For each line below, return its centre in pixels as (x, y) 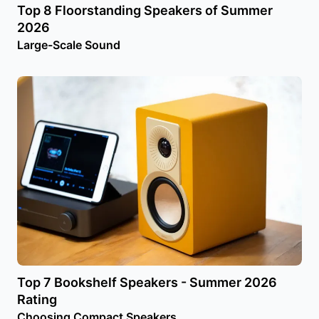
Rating (37, 300)
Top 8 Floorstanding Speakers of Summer (145, 11)
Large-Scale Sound (69, 45)
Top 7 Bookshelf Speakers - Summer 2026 (147, 283)
